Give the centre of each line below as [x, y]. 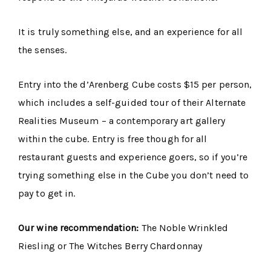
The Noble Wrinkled [185, 228]
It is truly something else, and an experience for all [131, 32]
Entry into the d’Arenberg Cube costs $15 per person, [135, 85]
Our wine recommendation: [80, 228]
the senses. [43, 50]
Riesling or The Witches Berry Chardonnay [110, 246]
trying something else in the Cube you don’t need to [134, 175]
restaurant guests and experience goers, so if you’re [133, 157]
